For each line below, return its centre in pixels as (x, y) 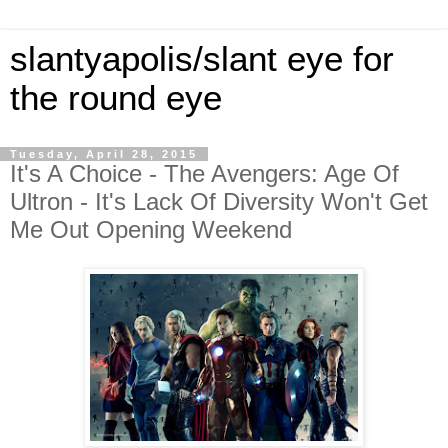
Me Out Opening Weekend (151, 229)
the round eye (116, 98)
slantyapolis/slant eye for (202, 59)
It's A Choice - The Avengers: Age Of (204, 173)
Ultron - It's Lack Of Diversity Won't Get (219, 201)
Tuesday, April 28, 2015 (104, 154)
